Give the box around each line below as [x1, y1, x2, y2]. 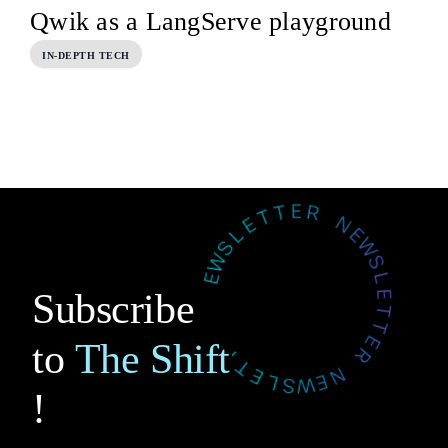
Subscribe [32, 285, 219, 332]
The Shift [74, 335, 230, 382]
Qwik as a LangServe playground [30, 6, 391, 36]
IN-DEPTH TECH [42, 50, 130, 62]
